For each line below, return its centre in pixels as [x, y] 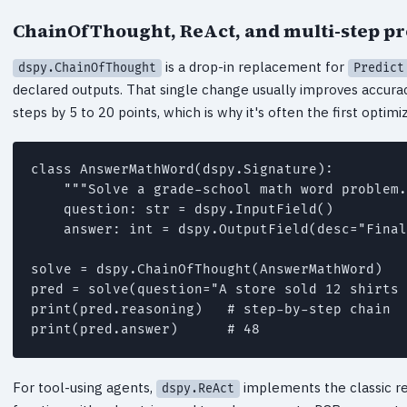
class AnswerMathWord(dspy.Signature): [182, 169]
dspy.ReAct [198, 388]
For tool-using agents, [84, 387]
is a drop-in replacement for [255, 66]
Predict [379, 68]
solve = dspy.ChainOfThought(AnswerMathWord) [207, 269]
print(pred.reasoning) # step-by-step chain [211, 309]
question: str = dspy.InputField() [182, 209]
